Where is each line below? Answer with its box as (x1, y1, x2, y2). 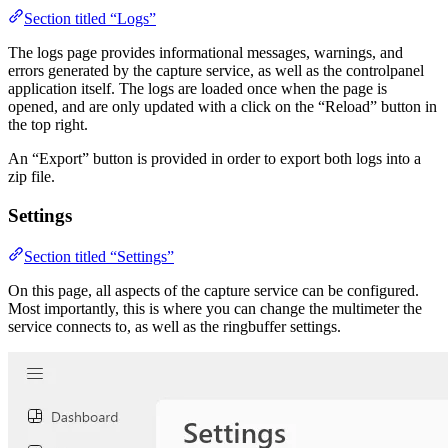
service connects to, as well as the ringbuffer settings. (8, 317, 341, 335)
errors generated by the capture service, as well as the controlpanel (8, 62, 424, 80)
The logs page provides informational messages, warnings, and (8, 44, 403, 62)
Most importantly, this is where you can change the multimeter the (8, 299, 422, 317)
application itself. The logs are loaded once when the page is (8, 80, 387, 98)
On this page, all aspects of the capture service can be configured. (8, 281, 419, 299)
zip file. (8, 168, 55, 186)
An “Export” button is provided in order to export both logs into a (8, 150, 421, 168)
